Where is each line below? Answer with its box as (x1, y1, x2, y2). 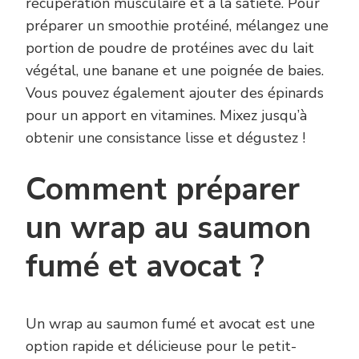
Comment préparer (26, 168, 300, 212)
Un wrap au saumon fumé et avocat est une (26, 313, 315, 333)
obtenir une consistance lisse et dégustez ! (26, 128, 305, 148)
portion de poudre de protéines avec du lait (26, 38, 314, 58)
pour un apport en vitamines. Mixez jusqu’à (26, 106, 307, 126)
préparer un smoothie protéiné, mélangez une (26, 16, 329, 36)
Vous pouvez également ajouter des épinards (26, 83, 324, 103)
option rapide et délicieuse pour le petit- (26, 336, 296, 356)
